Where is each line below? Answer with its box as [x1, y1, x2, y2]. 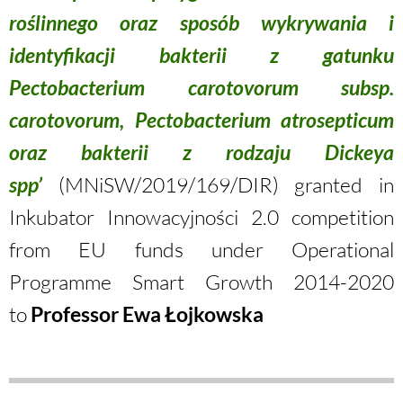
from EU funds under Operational [9, 237, 394, 262]
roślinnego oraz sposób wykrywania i [9, 10, 394, 35]
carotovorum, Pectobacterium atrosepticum [9, 107, 394, 132]
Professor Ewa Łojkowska [31, 301, 264, 327]
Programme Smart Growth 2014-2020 [9, 269, 394, 294]
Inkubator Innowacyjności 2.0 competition [9, 204, 394, 229]
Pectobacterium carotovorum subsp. [9, 75, 394, 100]
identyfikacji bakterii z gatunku [9, 42, 394, 67]
